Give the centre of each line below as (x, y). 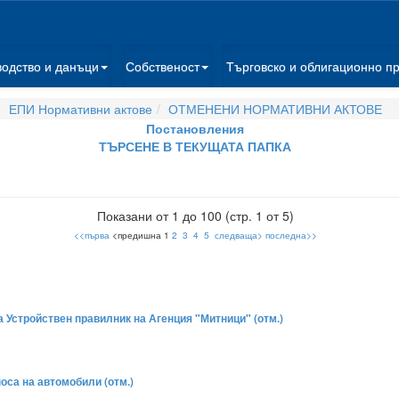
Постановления (195, 128)
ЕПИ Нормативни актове (80, 109)
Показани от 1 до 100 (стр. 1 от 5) (195, 216)
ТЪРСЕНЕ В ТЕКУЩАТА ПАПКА (195, 146)
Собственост (163, 66)
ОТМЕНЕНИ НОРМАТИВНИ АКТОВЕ (275, 109)
